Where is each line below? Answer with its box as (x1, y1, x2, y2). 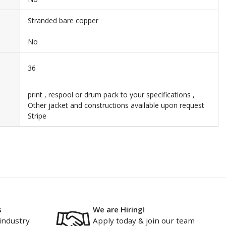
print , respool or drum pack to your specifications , (28, 90, 195, 99)
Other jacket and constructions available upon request (28, 100, 204, 110)
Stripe (28, 111, 46, 121)
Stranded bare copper (28, 16, 98, 25)
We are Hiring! (92, 204, 145, 214)
